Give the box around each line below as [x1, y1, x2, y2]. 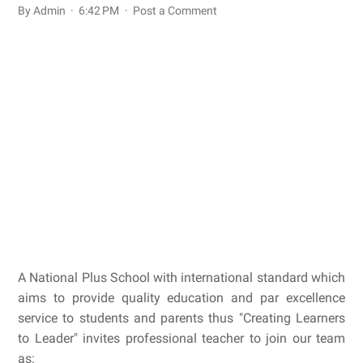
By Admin [18, 4, 68, 17]
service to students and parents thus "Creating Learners [18, 310, 345, 326]
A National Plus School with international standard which [18, 270, 345, 285]
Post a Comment [132, 4, 217, 17]
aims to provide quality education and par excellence [18, 290, 345, 305]
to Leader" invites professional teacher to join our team [18, 331, 345, 346]
